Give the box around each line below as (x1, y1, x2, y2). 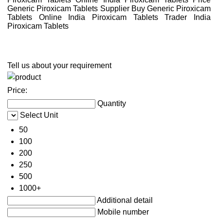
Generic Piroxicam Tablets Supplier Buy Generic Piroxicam (7, 4, 211, 13)
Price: (7, 86, 27, 94)
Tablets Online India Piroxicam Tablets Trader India (7, 13, 211, 21)
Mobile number (97, 207, 149, 216)
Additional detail (97, 196, 153, 204)
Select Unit (20, 110, 58, 119)
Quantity (97, 99, 126, 108)
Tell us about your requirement (7, 61, 111, 70)
